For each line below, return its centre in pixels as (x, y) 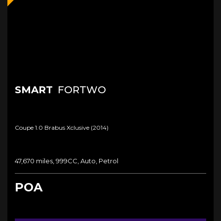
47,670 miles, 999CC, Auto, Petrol (67, 161)
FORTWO (81, 90)
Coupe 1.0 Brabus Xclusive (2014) (62, 127)
